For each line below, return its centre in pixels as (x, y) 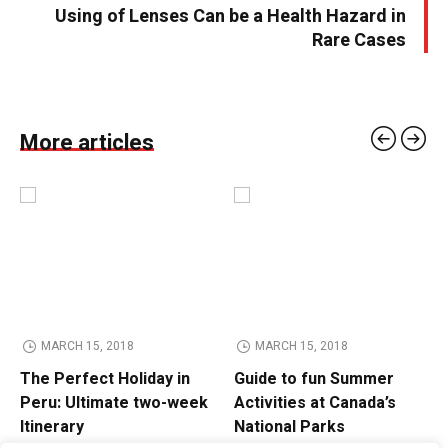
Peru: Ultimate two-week (114, 403)
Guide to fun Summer (314, 379)
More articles (87, 143)
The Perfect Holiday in (105, 379)
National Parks (289, 427)
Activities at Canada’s (315, 403)
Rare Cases (359, 41)
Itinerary (52, 427)
